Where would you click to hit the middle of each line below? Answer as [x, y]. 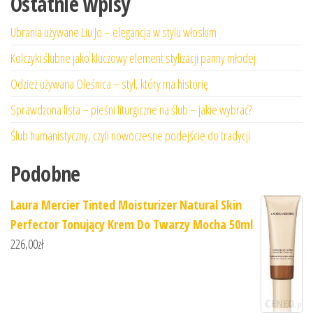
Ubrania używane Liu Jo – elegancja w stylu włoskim [114, 32]
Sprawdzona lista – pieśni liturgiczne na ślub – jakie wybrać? [131, 109]
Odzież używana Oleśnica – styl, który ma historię [109, 83]
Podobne [45, 173]
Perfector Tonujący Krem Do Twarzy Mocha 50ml [132, 224]
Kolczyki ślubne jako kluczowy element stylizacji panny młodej [133, 58]
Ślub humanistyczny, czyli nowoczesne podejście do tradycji [130, 135]
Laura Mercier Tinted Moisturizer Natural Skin [126, 204]
